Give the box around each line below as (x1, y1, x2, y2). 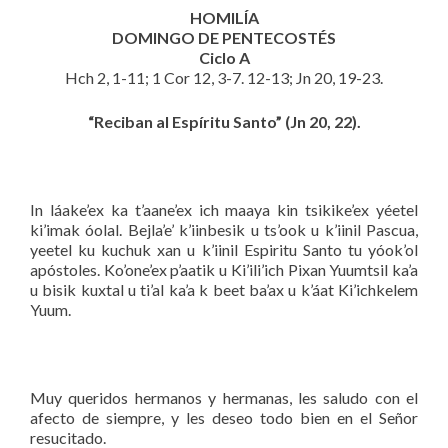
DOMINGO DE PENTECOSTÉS (112, 27, 336, 47)
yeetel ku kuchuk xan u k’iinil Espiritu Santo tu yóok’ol (30, 239, 418, 259)
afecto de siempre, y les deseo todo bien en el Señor (30, 407, 418, 427)
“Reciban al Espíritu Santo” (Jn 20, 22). (87, 111, 361, 131)
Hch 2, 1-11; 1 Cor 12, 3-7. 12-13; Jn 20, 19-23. (65, 67, 383, 87)
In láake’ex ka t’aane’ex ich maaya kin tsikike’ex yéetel (30, 199, 418, 219)
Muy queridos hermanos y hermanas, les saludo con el (30, 387, 418, 407)
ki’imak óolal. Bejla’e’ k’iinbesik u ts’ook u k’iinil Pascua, (30, 219, 418, 239)
